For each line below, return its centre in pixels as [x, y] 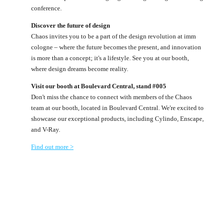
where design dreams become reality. [80, 69]
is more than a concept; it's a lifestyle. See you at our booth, [110, 58]
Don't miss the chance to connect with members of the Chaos [111, 97]
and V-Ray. [46, 129]
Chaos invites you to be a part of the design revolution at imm [113, 36]
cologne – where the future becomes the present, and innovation [116, 47]
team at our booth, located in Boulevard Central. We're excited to [117, 108]
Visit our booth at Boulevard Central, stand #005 [99, 86]
